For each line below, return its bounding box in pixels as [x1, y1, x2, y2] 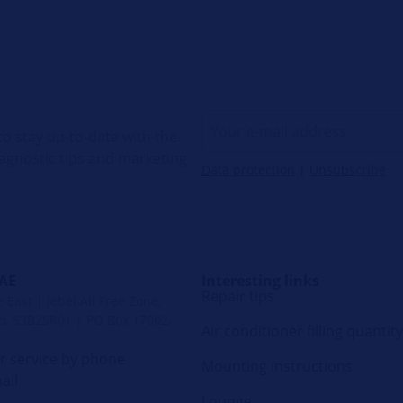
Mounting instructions [201, 356, 353, 377]
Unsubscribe [309, 160, 386, 178]
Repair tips [201, 286, 274, 307]
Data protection [201, 160, 295, 178]
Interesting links [201, 270, 319, 291]
